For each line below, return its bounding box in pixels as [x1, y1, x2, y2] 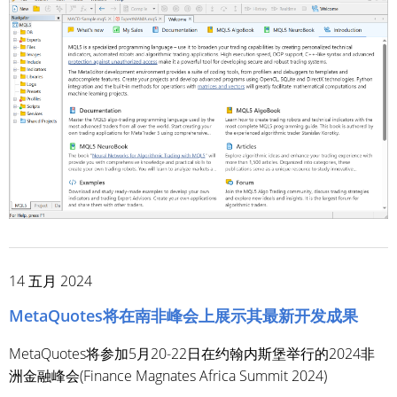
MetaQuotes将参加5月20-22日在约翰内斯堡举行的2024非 [9, 343, 375, 363]
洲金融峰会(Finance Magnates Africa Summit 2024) [9, 365, 327, 385]
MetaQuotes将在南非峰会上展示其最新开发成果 [9, 304, 358, 326]
